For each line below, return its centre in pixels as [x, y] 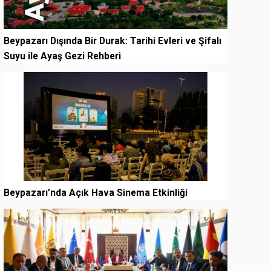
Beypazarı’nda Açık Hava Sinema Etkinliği [96, 192]
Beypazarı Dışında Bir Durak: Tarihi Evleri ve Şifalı [113, 41]
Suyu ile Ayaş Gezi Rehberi [62, 56]
